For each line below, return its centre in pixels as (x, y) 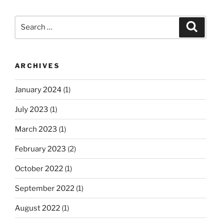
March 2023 (36, 129)
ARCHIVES (37, 65)
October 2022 (39, 168)
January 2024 (38, 90)
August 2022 (37, 208)
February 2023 (40, 149)
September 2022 (45, 188)
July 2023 (32, 109)
